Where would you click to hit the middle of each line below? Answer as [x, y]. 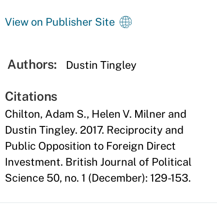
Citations [31, 96]
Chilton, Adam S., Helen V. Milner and [96, 114]
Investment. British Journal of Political [98, 162]
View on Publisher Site [60, 22]
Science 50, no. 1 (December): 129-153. [98, 178]
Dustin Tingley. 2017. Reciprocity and [94, 130]
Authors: [32, 64]
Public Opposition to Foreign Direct [90, 146]
